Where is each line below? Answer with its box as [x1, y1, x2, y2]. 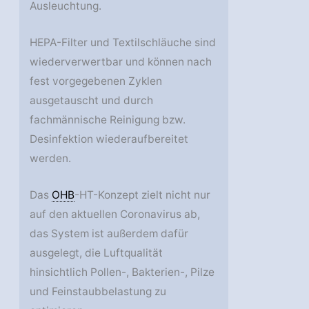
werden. [30, 152, 72, 166]
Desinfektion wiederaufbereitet [30, 132, 189, 146]
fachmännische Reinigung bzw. [30, 113, 186, 127]
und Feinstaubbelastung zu [30, 284, 167, 298]
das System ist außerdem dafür [30, 226, 189, 240]
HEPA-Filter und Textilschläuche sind [30, 36, 217, 50]
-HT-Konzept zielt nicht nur [74, 188, 211, 201]
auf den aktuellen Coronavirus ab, [30, 207, 201, 221]
